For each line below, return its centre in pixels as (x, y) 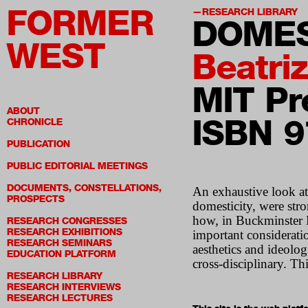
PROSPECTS (36, 199)
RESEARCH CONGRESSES (67, 221)
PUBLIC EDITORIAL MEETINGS (77, 166)
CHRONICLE (35, 122)
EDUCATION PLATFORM (62, 254)
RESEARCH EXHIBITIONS (65, 232)
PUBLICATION (38, 144)
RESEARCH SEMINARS (59, 243)
